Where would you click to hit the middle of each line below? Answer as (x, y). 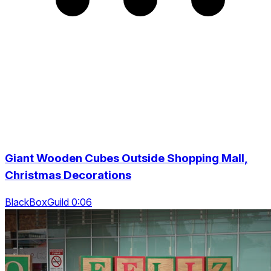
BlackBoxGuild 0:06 (48, 202)
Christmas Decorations (68, 175)
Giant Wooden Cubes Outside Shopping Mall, (126, 158)
